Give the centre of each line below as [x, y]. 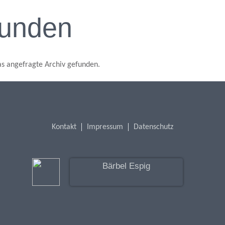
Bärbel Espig [126, 166]
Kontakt [64, 127]
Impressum [105, 127]
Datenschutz [153, 127]
